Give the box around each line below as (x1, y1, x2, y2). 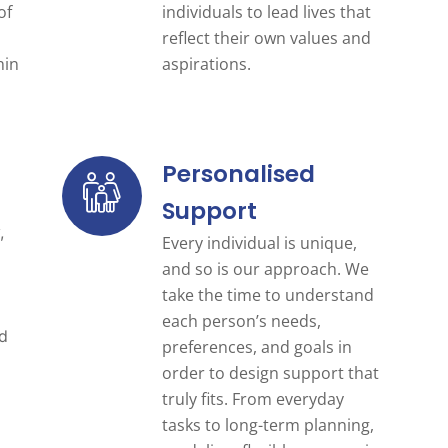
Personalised (161, 157, 315, 190)
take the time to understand (161, 283, 374, 306)
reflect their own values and (161, 26, 371, 49)
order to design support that (161, 361, 379, 384)
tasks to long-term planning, (161, 413, 374, 436)
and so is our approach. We (161, 257, 369, 280)
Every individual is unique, (161, 231, 357, 254)
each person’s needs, (161, 309, 321, 332)
